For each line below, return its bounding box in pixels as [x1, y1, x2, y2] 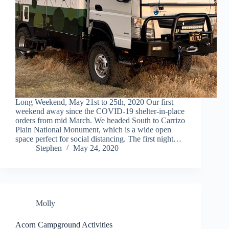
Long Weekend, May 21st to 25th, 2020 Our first [15, 98, 173, 107]
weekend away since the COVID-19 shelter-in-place [15, 107, 185, 116]
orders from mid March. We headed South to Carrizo [15, 116, 185, 125]
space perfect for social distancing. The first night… [15, 134, 181, 144]
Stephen [36, 144, 62, 153]
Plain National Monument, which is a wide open [15, 125, 171, 134]
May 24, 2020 [73, 144, 119, 153]
